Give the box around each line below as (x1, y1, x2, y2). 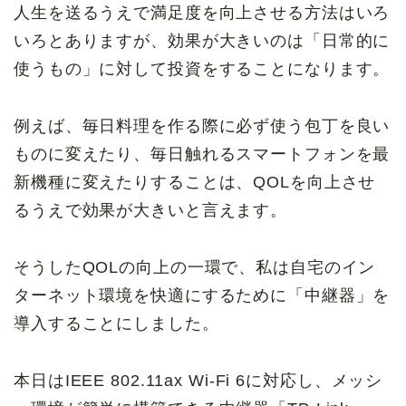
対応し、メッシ (263, 371, 383, 390)
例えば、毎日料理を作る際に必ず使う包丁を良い (14, 116, 391, 135)
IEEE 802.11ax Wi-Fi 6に (64, 371, 264, 390)
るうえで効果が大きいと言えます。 (14, 200, 288, 219)
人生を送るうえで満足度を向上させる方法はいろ (14, 3, 391, 22)
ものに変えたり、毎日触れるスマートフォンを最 (14, 144, 391, 163)
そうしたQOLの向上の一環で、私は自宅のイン (14, 257, 376, 276)
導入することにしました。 (14, 314, 219, 333)
